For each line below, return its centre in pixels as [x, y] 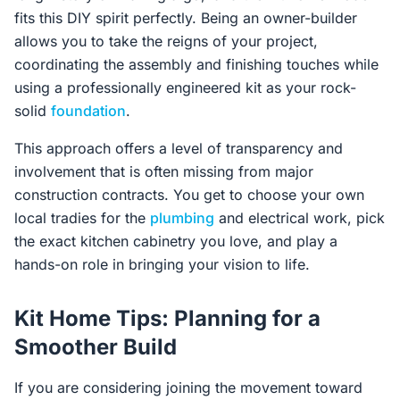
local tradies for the [82, 218]
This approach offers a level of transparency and [179, 148]
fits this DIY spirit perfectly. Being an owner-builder [186, 18]
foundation [88, 111]
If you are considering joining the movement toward [188, 387]
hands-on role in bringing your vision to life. [162, 264]
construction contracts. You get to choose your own [189, 195]
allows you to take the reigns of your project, [166, 41]
